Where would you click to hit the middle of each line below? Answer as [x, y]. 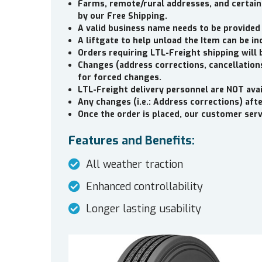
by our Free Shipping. [123, 16]
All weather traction [135, 165]
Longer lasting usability [144, 209]
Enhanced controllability [144, 187]
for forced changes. [120, 78]
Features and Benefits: [132, 141]
